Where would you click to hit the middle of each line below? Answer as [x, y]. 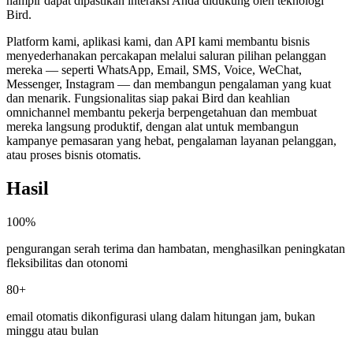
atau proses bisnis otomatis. [74, 154]
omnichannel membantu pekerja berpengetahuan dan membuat [162, 112]
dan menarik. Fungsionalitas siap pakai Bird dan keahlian [148, 98]
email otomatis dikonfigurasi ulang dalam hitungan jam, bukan [161, 316]
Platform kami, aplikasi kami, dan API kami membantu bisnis [158, 41]
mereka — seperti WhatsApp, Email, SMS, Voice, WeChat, [154, 69]
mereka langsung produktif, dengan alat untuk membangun [152, 126]
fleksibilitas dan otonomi [67, 262]
